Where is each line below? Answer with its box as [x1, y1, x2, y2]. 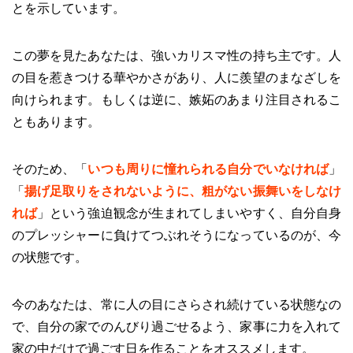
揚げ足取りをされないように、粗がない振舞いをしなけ [24, 184, 342, 198]
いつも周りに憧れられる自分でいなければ [87, 162, 329, 176]
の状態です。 [12, 250, 87, 264]
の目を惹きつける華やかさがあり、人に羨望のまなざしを [12, 70, 341, 84]
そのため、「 [12, 162, 88, 176]
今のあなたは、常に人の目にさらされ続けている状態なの [12, 297, 341, 311]
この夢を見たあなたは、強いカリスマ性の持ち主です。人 [12, 48, 341, 62]
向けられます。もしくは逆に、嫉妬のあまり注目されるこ [12, 92, 341, 106]
